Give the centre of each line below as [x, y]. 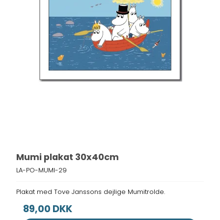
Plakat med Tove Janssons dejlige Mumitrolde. [91, 192]
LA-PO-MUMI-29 [42, 170]
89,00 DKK [48, 209]
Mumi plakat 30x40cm [68, 157]
